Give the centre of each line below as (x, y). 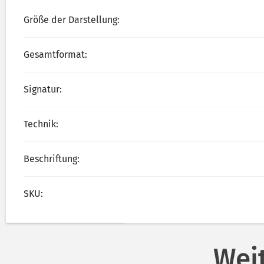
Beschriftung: (52, 159)
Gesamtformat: (55, 55)
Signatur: (43, 90)
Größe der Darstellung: (72, 20)
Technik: (41, 124)
